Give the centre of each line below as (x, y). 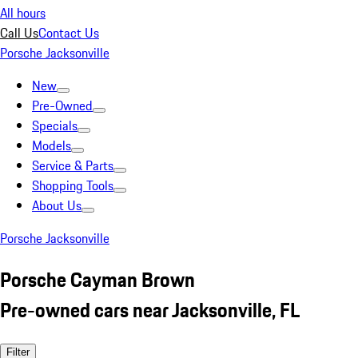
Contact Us (69, 33)
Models (52, 145)
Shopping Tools (73, 185)
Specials (55, 125)
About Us (57, 205)
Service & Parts (73, 165)
